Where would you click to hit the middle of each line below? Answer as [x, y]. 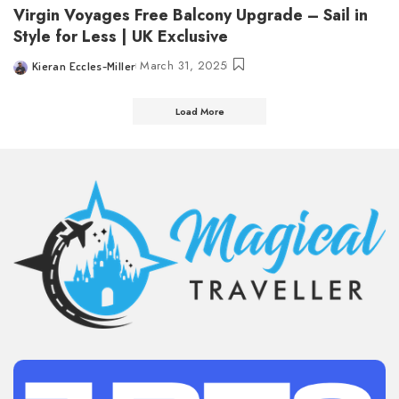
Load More [199, 112]
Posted [31, 74]
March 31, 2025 [183, 66]
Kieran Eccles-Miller [84, 66]
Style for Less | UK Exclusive [121, 37]
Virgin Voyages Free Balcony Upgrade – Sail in [191, 16]
